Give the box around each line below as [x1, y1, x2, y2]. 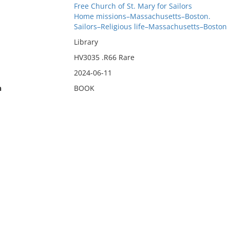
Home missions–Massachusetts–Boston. [73, 11, 210, 21]
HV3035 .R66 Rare [73, 52, 135, 62]
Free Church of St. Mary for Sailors [73, 1, 192, 11]
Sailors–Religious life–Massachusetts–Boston [73, 22, 227, 31]
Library [73, 37, 98, 47]
